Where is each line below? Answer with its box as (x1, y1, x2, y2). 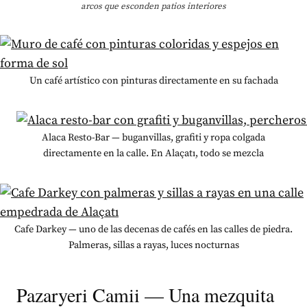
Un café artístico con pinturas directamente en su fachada (29, 74, 278, 87)
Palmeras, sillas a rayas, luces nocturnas (68, 238, 239, 251)
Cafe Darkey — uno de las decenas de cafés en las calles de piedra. (14, 223, 293, 236)
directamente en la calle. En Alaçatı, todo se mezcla (43, 147, 264, 160)
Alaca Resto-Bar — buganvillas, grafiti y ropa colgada (42, 131, 265, 144)
